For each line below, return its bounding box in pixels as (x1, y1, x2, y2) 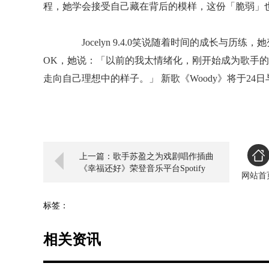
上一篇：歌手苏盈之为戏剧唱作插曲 (79, 152, 214, 161)
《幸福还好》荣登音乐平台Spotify (79, 164, 205, 173)
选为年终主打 (79, 188, 130, 197)
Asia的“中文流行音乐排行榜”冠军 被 (79, 176, 213, 185)
